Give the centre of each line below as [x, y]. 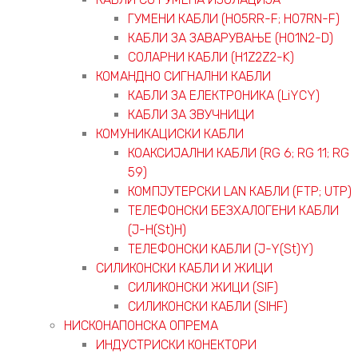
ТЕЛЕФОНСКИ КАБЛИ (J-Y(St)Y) [221, 249]
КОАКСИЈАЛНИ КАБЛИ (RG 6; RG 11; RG [239, 153]
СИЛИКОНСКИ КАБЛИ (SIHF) [208, 306]
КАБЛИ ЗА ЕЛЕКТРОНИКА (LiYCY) [224, 95]
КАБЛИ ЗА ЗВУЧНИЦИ [191, 114]
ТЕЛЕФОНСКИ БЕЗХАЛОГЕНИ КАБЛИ [233, 210]
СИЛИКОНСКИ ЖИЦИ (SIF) [203, 287]
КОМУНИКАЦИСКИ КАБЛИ [170, 133]
